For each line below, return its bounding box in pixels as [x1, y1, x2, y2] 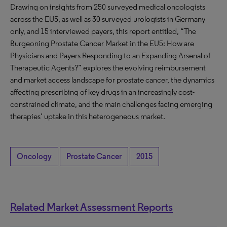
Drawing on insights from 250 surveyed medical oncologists [10, 2, 205, 12]
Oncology [17, 152, 52, 161]
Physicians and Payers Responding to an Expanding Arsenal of [10, 51, 210, 60]
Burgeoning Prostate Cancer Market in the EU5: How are [10, 39, 194, 48]
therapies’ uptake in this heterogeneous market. [10, 111, 165, 121]
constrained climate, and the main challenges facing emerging [10, 99, 212, 109]
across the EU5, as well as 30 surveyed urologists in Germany [10, 14, 205, 24]
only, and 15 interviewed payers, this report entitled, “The [10, 26, 196, 36]
